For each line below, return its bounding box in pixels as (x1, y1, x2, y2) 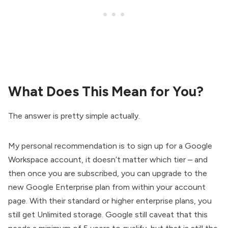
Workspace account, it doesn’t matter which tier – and (8, 154, 208, 164)
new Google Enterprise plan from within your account (8, 182, 206, 192)
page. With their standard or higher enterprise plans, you (8, 195, 212, 206)
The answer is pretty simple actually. (8, 110, 140, 121)
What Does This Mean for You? (8, 82, 204, 100)
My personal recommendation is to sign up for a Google (8, 140, 212, 151)
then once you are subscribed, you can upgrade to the (8, 168, 207, 178)
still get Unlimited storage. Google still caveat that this (8, 209, 208, 219)
